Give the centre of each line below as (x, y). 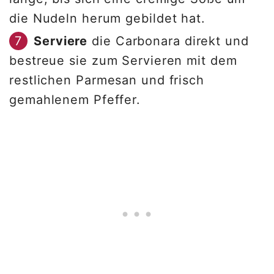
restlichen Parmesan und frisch (107, 80)
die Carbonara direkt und (168, 41)
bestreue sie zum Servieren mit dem (123, 61)
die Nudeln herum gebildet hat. (109, 19)
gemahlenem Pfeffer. (77, 100)
